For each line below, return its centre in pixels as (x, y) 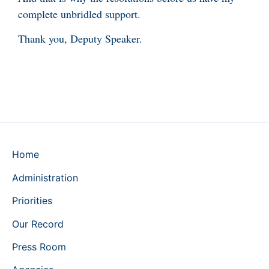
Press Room (39, 247)
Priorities (32, 201)
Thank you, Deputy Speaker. (80, 39)
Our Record (38, 224)
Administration (45, 177)
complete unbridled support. (79, 14)
